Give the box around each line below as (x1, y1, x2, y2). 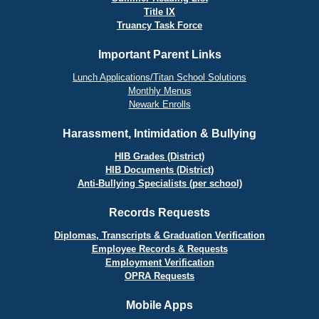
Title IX (144, 6, 175, 18)
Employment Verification (105, 257, 214, 268)
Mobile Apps (126, 299, 193, 312)
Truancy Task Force (117, 20, 202, 31)
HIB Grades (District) (115, 151, 204, 162)
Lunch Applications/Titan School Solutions (73, 72, 246, 83)
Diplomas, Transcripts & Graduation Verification (54, 230, 265, 241)
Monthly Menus (127, 85, 192, 97)
